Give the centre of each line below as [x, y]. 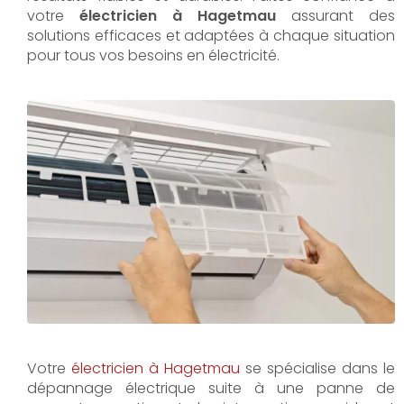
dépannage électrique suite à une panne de [211, 388]
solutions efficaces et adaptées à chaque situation [211, 36]
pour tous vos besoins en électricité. [153, 55]
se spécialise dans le [317, 368]
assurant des [335, 16]
